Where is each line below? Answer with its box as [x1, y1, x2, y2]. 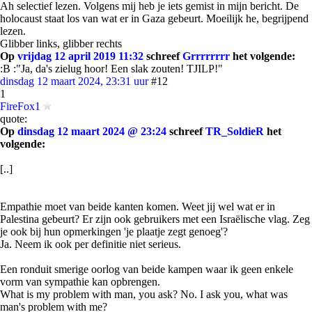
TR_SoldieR [205, 125, 264, 137]
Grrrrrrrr [182, 50, 230, 62]
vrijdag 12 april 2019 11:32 [17, 50, 143, 62]
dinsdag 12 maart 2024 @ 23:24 [17, 125, 166, 137]
